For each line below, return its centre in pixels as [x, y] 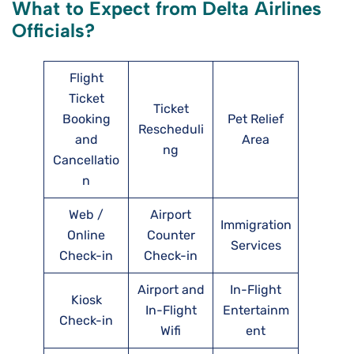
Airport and [171, 290]
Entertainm [256, 311]
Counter [171, 235]
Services [256, 246]
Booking [86, 119]
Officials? [53, 31]
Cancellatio [86, 160]
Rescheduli [171, 130]
